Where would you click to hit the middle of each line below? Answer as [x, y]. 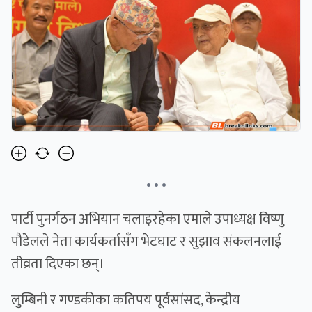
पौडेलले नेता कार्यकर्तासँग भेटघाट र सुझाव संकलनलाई [146, 242]
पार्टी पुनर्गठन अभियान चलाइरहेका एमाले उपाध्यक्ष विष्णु [148, 220]
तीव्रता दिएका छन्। [58, 264]
